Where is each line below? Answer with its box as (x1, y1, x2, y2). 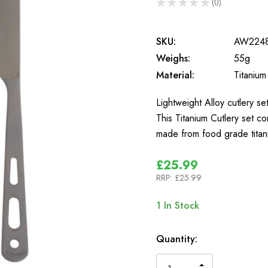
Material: (156, 68, 194, 82)
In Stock (161, 198, 199, 212)
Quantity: (156, 232, 197, 246)
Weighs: (156, 51, 190, 65)
